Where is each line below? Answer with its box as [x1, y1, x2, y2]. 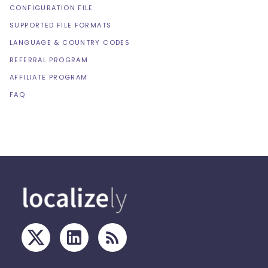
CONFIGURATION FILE [10, 3, 93, 13]
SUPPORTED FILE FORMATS [10, 20, 112, 31]
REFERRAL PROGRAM [10, 55, 88, 65]
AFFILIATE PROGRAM [10, 72, 88, 83]
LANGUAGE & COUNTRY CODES [10, 38, 130, 48]
